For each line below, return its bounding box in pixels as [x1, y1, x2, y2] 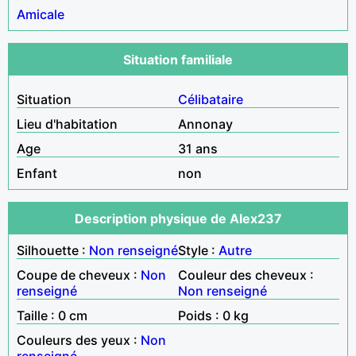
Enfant [17, 164, 57, 181]
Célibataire [178, 91, 243, 107]
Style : [178, 242, 219, 258]
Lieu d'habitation [17, 115, 118, 132]
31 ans [178, 140, 218, 157]
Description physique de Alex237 [74, 210, 282, 226]
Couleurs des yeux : [17, 331, 141, 348]
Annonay [178, 115, 233, 132]
